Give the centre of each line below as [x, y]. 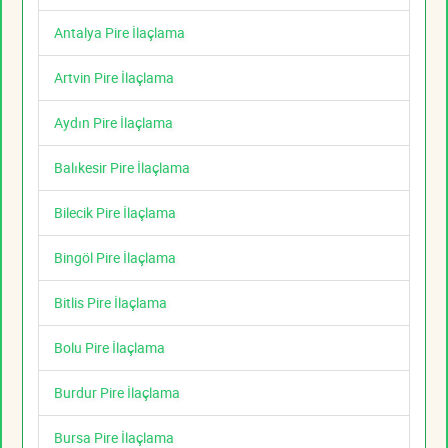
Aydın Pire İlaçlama [113, 123]
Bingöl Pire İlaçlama [115, 258]
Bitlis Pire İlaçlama [110, 303]
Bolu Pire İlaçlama [109, 348]
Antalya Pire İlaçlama [119, 33]
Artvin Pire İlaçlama [114, 78]
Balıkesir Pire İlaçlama [122, 168]
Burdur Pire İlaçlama [117, 393]
